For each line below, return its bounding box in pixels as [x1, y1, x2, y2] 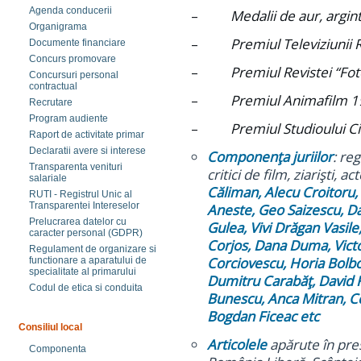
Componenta [29, 343, 86, 355]
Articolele [207, 335, 267, 354]
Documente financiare [29, 37, 126, 48]
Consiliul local [19, 322, 82, 333]
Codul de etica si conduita [29, 282, 143, 293]
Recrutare [29, 97, 73, 108]
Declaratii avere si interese [29, 145, 146, 156]
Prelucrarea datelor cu [29, 216, 127, 227]
